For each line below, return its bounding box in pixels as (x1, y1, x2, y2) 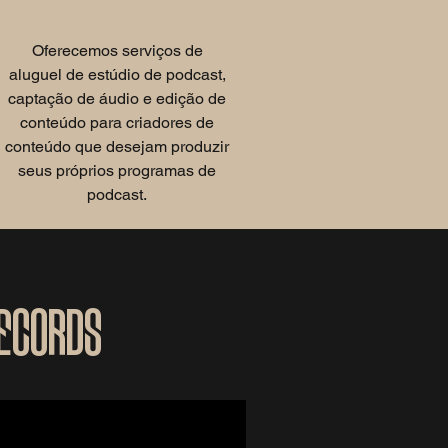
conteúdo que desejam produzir (5, 137, 229, 156)
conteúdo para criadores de (20, 113, 214, 132)
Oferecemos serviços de (31, 41, 203, 60)
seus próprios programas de (18, 161, 216, 180)
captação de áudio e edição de (8, 89, 226, 108)
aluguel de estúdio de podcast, (8, 65, 226, 84)
